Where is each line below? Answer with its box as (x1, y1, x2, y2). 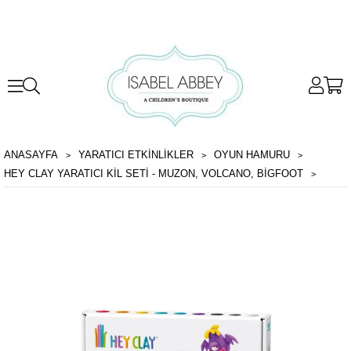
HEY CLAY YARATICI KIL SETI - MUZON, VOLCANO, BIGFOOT (4, 168, 303, 179)
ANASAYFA (4, 149, 58, 161)
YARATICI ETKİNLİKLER (78, 149, 194, 161)
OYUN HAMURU (214, 149, 290, 161)
